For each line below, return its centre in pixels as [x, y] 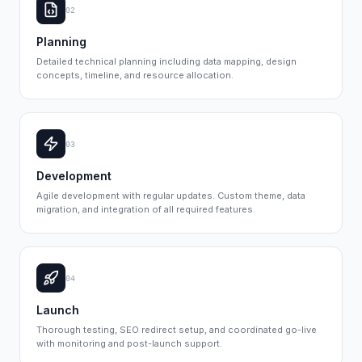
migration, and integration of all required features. [146, 209]
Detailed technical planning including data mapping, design [166, 61]
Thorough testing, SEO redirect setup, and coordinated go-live [177, 330]
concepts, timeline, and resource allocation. [135, 75]
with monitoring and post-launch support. [129, 343]
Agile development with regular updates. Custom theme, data [171, 196]
